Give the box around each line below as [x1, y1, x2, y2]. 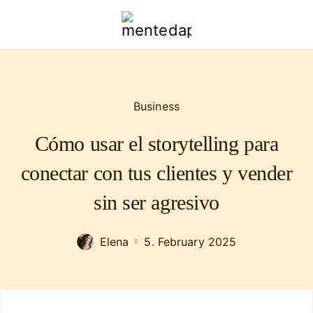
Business [133, 99, 180, 113]
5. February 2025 [144, 235, 237, 249]
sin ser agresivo [94, 191, 219, 214]
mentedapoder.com [121, 28, 263, 47]
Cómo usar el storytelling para [34, 132, 279, 155]
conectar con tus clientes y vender [20, 161, 293, 184]
